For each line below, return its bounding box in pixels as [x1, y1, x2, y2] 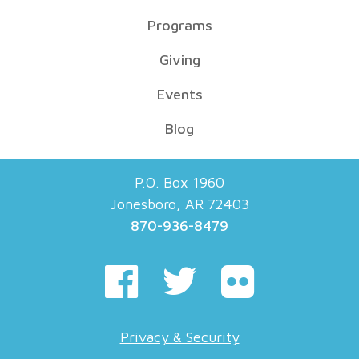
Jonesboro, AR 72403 [110, 196, 249, 212]
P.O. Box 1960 [135, 174, 224, 191]
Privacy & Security [119, 329, 240, 345]
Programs [147, 17, 212, 34]
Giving [159, 51, 200, 68]
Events [156, 86, 203, 103]
